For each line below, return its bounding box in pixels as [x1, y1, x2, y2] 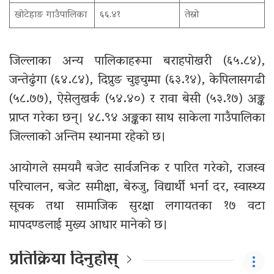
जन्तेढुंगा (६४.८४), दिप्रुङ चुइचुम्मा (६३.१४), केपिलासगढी [9, 68, 265, 93]
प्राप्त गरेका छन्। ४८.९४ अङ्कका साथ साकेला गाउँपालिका [9, 106, 265, 131]
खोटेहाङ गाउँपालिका [15, 6, 87, 24]
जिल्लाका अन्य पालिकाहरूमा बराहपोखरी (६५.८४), [9, 49, 265, 74]
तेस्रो [185, 6, 199, 24]
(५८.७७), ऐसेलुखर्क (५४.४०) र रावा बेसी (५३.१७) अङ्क [9, 87, 265, 112]
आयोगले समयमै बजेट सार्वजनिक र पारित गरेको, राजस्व [9, 156, 265, 181]
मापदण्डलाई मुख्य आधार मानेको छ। [9, 213, 168, 238]
